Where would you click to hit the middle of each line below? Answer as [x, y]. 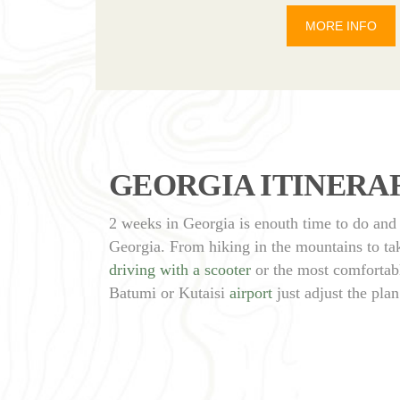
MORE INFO [341, 25]
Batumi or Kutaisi [169, 293]
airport [251, 293]
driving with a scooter [180, 270]
